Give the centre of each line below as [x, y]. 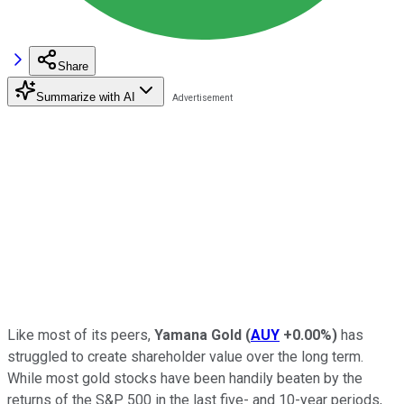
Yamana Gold [198, 335]
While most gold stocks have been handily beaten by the [185, 378]
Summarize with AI [86, 96]
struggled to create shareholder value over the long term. [185, 356]
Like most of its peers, [81, 335]
